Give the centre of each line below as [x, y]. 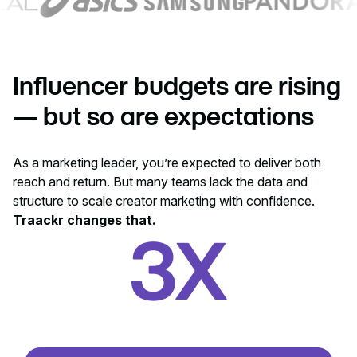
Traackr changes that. [84, 220]
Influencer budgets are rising [177, 85]
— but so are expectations [163, 116]
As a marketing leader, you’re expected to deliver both [167, 163]
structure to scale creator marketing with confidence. [164, 201]
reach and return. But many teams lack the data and [160, 182]
